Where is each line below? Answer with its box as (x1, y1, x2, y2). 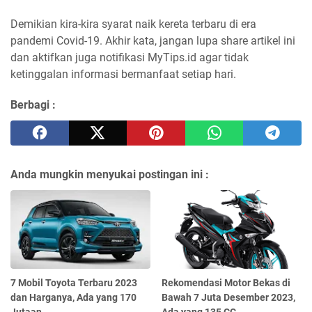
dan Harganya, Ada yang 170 (10, 292, 136, 303)
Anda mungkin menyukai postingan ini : (10, 168, 209, 182)
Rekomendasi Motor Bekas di (162, 277, 291, 288)
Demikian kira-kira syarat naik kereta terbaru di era (10, 17, 256, 31)
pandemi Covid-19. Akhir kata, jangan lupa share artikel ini (10, 34, 295, 48)
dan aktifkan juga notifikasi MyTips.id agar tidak (10, 51, 249, 65)
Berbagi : (10, 98, 56, 112)
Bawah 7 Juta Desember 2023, (162, 292, 296, 303)
